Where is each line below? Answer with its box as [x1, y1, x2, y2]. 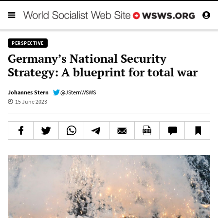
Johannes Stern [8, 88, 49, 96]
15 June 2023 [15, 97, 47, 105]
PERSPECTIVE [12, 39, 44, 46]
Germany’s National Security [8, 50, 166, 66]
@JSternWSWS [60, 88, 96, 96]
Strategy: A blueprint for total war [8, 64, 198, 80]
